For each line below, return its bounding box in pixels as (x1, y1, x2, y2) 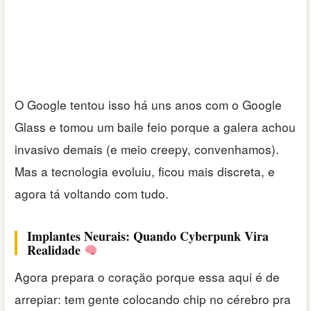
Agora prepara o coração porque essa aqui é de (15, 267, 280, 285)
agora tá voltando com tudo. (15, 184, 169, 202)
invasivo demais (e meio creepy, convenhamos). (15, 140, 279, 158)
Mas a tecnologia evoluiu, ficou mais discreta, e (15, 162, 275, 180)
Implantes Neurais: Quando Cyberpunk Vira (27, 226, 269, 245)
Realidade (27, 240, 84, 259)
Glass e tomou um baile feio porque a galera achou (15, 117, 296, 135)
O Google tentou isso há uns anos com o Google (15, 95, 282, 113)
